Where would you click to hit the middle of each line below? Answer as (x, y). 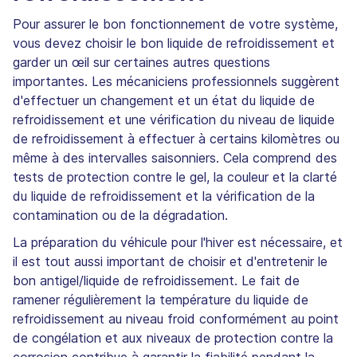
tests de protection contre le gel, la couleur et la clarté (175, 177)
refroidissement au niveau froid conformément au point (176, 318)
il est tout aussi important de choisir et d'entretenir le (170, 261)
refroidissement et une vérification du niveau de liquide (174, 119)
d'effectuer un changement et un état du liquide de (164, 100)
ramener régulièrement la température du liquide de (161, 299)
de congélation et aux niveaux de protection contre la (173, 337)
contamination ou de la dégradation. (120, 215)
